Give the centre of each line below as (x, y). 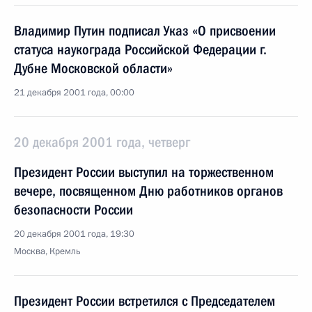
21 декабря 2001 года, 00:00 (74, 93)
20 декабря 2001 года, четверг (102, 142)
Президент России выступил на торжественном (144, 172)
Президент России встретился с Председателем (145, 301)
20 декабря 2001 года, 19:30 (74, 234)
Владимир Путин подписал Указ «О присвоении (145, 31)
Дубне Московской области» (93, 68)
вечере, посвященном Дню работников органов (148, 191)
